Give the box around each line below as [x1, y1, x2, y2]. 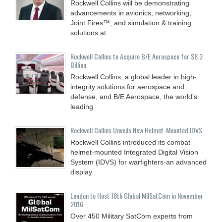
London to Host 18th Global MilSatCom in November [70, 190, 203, 201]
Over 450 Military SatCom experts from [70, 212, 193, 220]
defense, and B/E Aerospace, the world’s [70, 92, 197, 101]
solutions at [70, 28, 106, 37]
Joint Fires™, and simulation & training [70, 18, 191, 27]
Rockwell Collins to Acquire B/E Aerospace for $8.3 [70, 51, 203, 61]
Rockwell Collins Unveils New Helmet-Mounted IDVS [70, 124, 202, 135]
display [70, 167, 92, 176]
